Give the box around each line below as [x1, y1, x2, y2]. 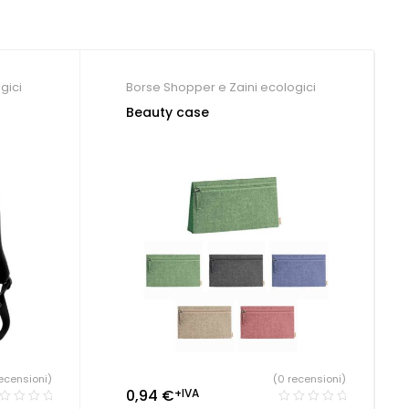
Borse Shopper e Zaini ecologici [126, 79, 316, 97]
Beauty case [126, 103, 209, 122]
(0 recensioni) [273, 372, 346, 387]
